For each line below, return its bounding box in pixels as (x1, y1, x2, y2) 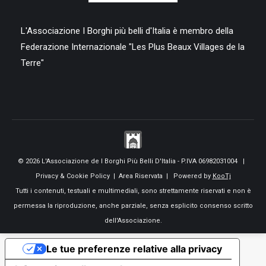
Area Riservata (118, 172, 163, 180)
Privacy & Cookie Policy (35, 172, 110, 180)
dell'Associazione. (104, 217, 162, 225)
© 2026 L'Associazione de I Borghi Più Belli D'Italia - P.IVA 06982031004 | (18, 157, 248, 166)
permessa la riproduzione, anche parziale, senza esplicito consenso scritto (13, 202, 253, 210)
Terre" (21, 58, 44, 69)
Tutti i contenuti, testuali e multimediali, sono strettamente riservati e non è (15, 187, 251, 195)
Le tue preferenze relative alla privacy (46, 243, 222, 255)
